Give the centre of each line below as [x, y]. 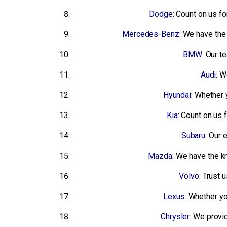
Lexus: [175, 197]
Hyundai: [178, 95]
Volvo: [190, 176]
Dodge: [162, 14]
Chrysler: [176, 217]
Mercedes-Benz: [152, 34]
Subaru [193, 136]
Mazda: [161, 156]
